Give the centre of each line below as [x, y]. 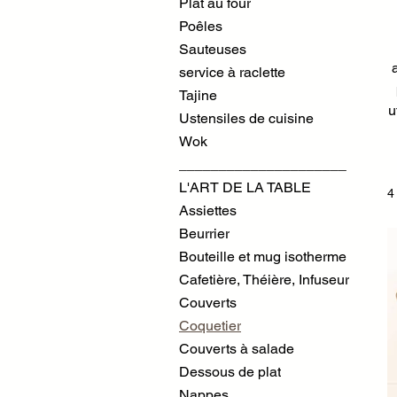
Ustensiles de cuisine [246, 118]
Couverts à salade [237, 349]
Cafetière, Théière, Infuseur [264, 280]
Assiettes [208, 210]
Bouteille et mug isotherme [263, 257]
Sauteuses [213, 49]
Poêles [201, 26]
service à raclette [232, 72]
